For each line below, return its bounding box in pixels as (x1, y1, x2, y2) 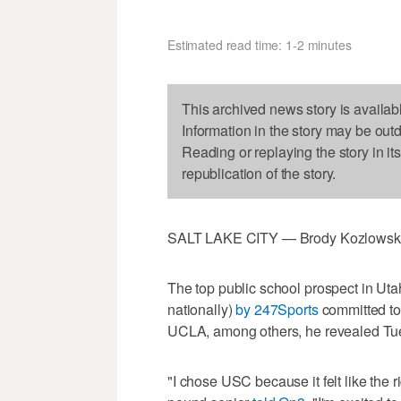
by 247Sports (235, 298, 319, 320)
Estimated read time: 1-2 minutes (167, 35, 352, 54)
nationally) (167, 298, 236, 320)
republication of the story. (182, 162, 337, 183)
